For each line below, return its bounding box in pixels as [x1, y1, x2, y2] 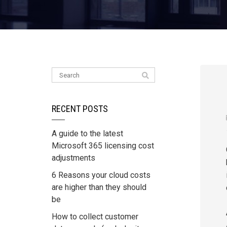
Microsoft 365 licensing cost [52, 141, 154, 151]
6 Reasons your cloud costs [52, 170, 150, 180]
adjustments [52, 153, 95, 163]
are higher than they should [52, 182, 146, 193]
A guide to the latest [52, 129, 123, 139]
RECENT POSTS [52, 103, 108, 115]
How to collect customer [52, 212, 138, 222]
